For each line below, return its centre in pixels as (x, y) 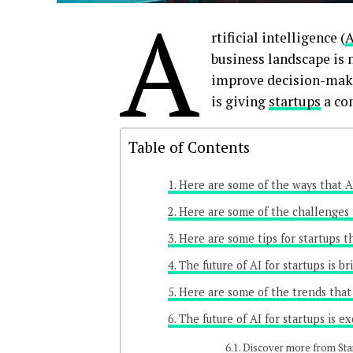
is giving (240, 102)
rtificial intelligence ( (278, 38)
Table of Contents (189, 147)
